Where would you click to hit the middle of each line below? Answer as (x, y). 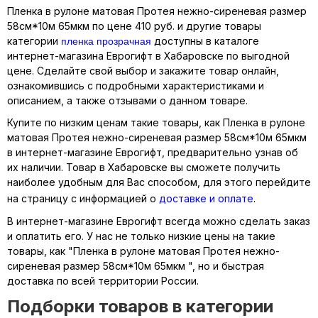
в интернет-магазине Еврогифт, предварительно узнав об (153, 152)
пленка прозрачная (106, 40)
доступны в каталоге (205, 41)
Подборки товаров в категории (140, 306)
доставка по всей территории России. (103, 281)
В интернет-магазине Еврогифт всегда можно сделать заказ (159, 221)
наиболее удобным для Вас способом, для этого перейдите (159, 182)
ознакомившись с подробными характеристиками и (136, 86)
